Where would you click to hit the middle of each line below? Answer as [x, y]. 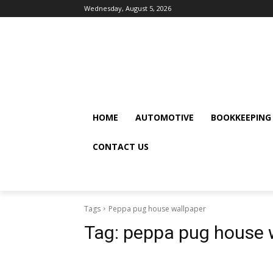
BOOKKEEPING [241, 117]
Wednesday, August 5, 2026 [128, 8]
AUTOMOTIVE [165, 117]
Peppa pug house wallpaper [157, 208]
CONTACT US [121, 146]
